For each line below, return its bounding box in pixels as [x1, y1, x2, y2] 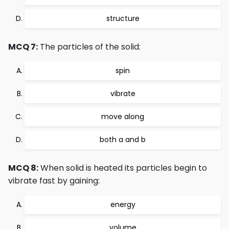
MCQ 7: [8, 41, 38, 53]
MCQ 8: [8, 162, 38, 174]
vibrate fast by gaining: [8, 175, 100, 187]
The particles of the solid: [38, 41, 141, 53]
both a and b [100, 134, 146, 145]
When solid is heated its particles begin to [38, 162, 207, 174]
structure [106, 13, 140, 24]
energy [110, 199, 135, 210]
